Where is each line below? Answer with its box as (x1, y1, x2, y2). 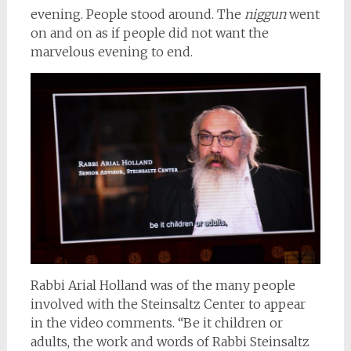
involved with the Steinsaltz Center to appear (30, 295, 306, 312)
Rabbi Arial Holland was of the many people (30, 277, 295, 293)
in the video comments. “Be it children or (30, 314, 283, 331)
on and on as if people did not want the (30, 24, 269, 41)
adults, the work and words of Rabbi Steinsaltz (30, 333, 309, 349)
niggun (244, 5, 286, 22)
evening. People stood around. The (30, 5, 244, 22)
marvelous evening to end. (30, 43, 193, 60)
